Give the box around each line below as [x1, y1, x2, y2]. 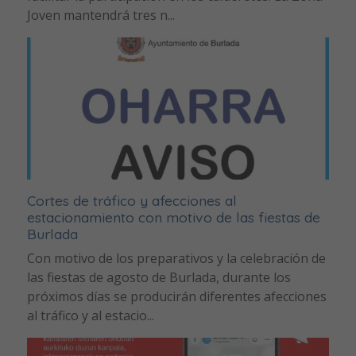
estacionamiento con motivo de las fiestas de [26, 207, 320, 226]
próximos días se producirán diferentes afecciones [26, 287, 327, 305]
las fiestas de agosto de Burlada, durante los [26, 268, 291, 286]
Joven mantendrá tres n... [26, 6, 175, 25]
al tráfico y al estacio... [26, 306, 154, 324]
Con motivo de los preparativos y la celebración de [26, 249, 326, 267]
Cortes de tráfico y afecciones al [26, 191, 237, 209]
